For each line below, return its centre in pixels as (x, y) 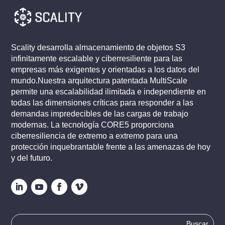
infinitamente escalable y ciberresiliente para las (97, 59)
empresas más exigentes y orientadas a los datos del (105, 70)
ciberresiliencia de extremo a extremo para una (95, 136)
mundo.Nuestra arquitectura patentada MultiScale (99, 81)
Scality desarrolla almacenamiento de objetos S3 (98, 48)
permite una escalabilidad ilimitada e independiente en (109, 92)
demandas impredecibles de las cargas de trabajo (100, 114)
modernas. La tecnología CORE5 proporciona (93, 125)
